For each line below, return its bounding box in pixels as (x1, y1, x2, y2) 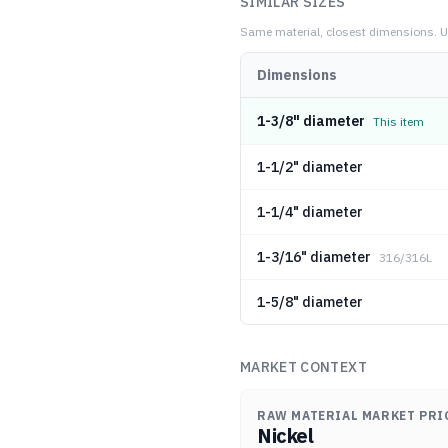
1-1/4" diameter (257, 203, 363, 221)
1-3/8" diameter (257, 112, 365, 130)
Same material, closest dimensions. (240, 24, 437, 39)
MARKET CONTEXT (240, 358, 367, 376)
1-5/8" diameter (257, 293, 363, 311)
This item (373, 114, 424, 129)
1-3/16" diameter (257, 248, 371, 266)
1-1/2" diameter (257, 158, 363, 176)
